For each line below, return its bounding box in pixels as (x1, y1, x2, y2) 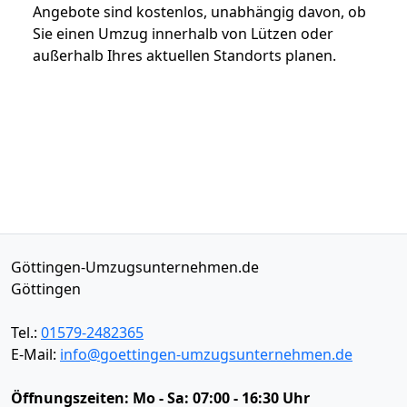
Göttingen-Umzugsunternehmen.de (11, 256, 259, 277)
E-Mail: (11, 343, 60, 364)
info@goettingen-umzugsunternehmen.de (60, 343, 352, 364)
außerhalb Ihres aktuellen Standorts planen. (33, 45, 336, 65)
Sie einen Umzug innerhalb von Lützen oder (33, 23, 333, 44)
